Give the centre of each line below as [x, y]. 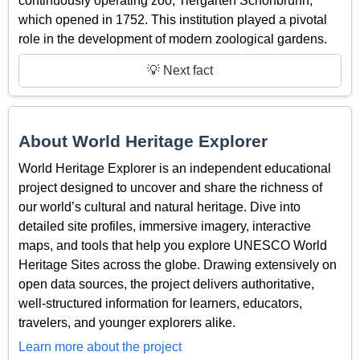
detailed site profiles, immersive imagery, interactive [165, 226]
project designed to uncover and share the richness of [170, 187]
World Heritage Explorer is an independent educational [175, 168]
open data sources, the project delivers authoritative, [166, 284]
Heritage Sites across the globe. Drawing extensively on [178, 264]
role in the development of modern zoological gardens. [173, 39]
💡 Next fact [180, 70]
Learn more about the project [100, 347]
